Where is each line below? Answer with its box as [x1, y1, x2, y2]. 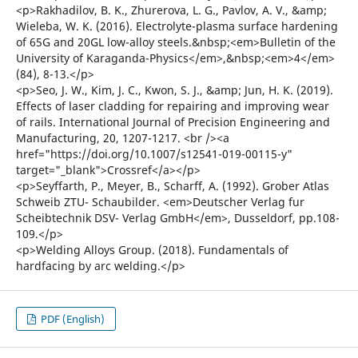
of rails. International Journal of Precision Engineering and [15, 114, 330, 130]
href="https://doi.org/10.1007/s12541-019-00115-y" [15, 146, 292, 162]
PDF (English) [38, 312, 105, 327]
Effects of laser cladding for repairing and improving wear [15, 98, 329, 114]
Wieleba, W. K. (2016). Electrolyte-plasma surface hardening [15, 18, 338, 34]
